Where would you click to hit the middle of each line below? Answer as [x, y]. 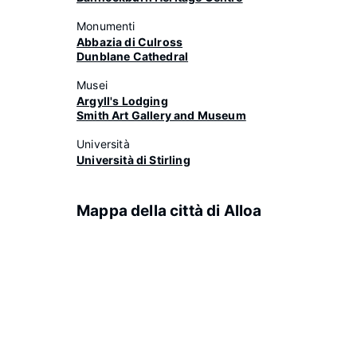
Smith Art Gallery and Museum [161, 115]
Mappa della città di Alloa [169, 211]
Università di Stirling [133, 160]
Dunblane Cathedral [133, 56]
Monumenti [106, 26]
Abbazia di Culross [130, 42]
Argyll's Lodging [122, 101]
